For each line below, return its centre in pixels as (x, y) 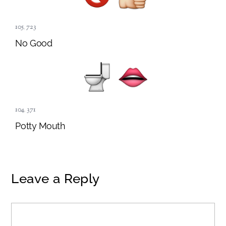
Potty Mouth (40, 126)
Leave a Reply (55, 179)
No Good (34, 43)
